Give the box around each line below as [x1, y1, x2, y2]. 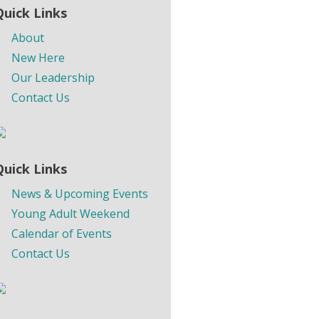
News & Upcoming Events [11, 186, 148, 202]
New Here [11, 50, 65, 66]
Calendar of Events [11, 226, 112, 241]
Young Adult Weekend [11, 206, 130, 221]
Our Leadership [11, 70, 95, 85]
